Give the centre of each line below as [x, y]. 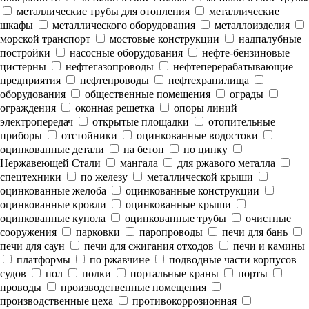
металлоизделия [251, 25]
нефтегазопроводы [108, 67]
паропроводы [170, 232]
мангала [138, 163]
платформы [42, 260]
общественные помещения [146, 94]
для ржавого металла [225, 163]
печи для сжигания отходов [148, 246]
